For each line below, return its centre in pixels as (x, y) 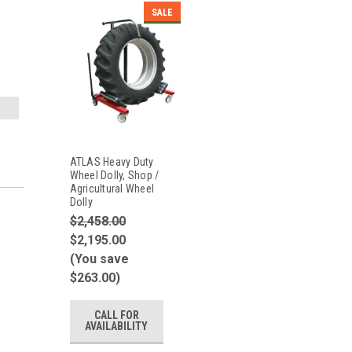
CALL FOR (116, 315)
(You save (99, 258)
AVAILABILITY (117, 326)
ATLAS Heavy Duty (112, 161)
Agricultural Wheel (112, 188)
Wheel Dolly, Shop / (114, 175)
